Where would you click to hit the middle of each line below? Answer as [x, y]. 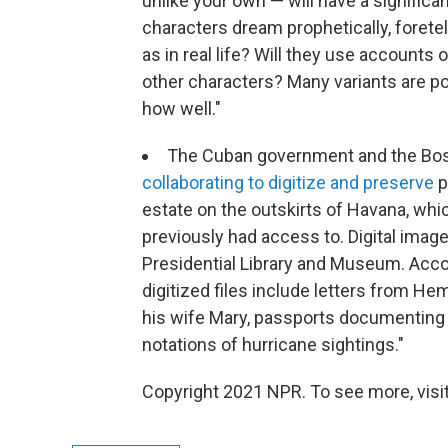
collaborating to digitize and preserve [288, 182]
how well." [181, 108]
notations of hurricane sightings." [273, 344]
